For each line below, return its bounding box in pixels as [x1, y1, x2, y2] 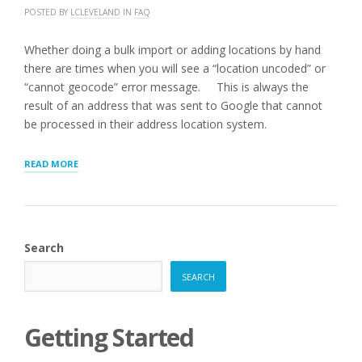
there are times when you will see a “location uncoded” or [24, 61, 326, 76]
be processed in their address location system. [24, 116, 267, 132]
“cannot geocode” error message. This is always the [24, 79, 309, 95]
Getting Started [24, 321, 194, 354]
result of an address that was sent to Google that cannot [24, 98, 322, 113]
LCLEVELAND [70, 6, 120, 18]
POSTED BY [24, 6, 70, 18]
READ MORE [24, 158, 78, 170]
